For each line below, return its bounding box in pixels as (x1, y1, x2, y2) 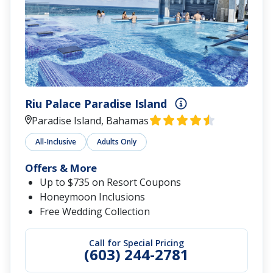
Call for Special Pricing (89, 236, 184, 249)
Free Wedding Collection (40, 204, 150, 218)
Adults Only (97, 136, 136, 147)
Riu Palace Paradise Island (25, 96, 167, 111)
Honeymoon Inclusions (40, 190, 145, 204)
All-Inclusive (35, 136, 76, 147)
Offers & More (25, 160, 97, 175)
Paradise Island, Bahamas (32, 113, 149, 127)
